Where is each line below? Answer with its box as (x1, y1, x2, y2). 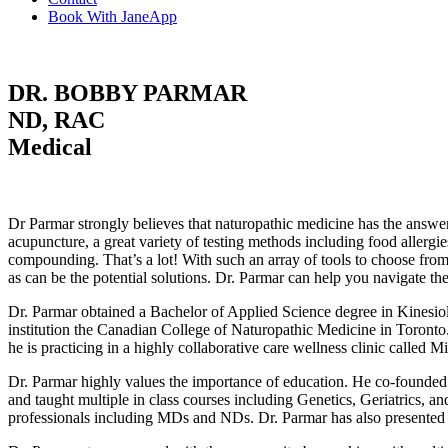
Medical (8, 133, 92, 160)
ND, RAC (8, 106, 105, 133)
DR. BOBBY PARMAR (8, 79, 247, 106)
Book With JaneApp (48, 8, 177, 25)
